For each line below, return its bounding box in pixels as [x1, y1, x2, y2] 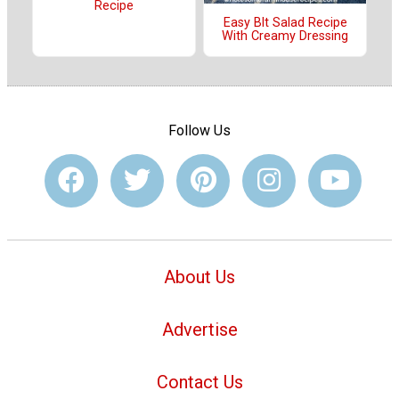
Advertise [161, 319, 238, 341]
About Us [164, 266, 235, 289]
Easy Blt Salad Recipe [223, 15, 347, 31]
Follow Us [168, 121, 231, 139]
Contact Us [156, 370, 243, 393]
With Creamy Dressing [222, 28, 348, 45]
